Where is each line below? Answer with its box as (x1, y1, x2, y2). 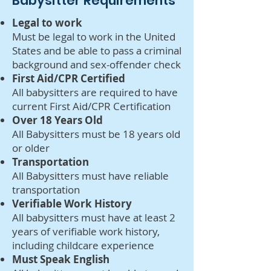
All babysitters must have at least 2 (12, 211, 175, 224)
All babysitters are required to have (12, 85, 178, 99)
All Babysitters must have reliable (12, 169, 169, 183)
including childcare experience (12, 238, 154, 252)
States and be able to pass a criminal (12, 44, 181, 57)
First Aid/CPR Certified (12, 71, 125, 85)
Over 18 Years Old (12, 113, 103, 127)
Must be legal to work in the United (12, 30, 175, 44)
